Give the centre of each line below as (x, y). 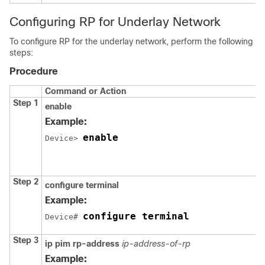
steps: (21, 53)
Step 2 (26, 182)
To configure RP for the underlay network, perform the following (131, 42)
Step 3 (26, 240)
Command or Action (85, 91)
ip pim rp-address (83, 244)
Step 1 (26, 103)
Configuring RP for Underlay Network (115, 22)
